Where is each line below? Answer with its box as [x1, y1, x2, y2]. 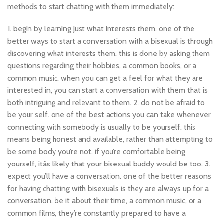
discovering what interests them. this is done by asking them [7, 49, 210, 58]
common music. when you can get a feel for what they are [7, 73, 203, 82]
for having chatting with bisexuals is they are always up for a [7, 184, 209, 193]
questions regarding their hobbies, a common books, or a [7, 61, 196, 70]
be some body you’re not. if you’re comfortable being [7, 147, 185, 156]
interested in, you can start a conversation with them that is [7, 85, 208, 95]
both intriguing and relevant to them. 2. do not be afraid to [7, 98, 205, 107]
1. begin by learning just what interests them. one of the [7, 24, 194, 33]
